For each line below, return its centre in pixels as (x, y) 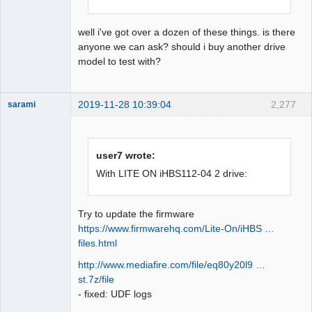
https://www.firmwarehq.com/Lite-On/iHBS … (176, 228)
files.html (97, 243)
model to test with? (119, 61)
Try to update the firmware (136, 213)
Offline (32, 132)
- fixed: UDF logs (115, 294)
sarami (22, 104)
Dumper (23, 117)
